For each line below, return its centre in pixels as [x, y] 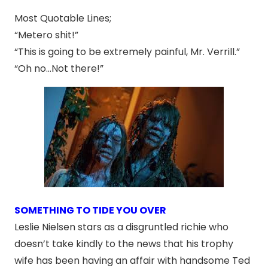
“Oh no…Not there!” [59, 69]
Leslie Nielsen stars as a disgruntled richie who [121, 227]
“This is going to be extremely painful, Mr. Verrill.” [127, 52]
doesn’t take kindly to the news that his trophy [124, 244]
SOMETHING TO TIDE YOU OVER [90, 211]
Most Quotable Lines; [63, 19]
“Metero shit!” [46, 35]
